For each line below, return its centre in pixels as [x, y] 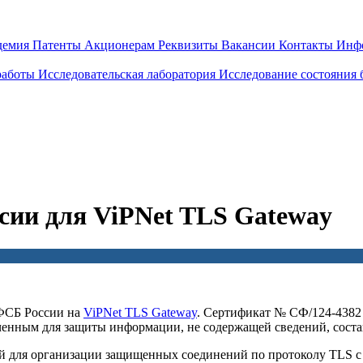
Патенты [58, 45]
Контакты [307, 45]
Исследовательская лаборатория [128, 74]
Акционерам [121, 45]
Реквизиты [190, 45]
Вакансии [250, 45]
